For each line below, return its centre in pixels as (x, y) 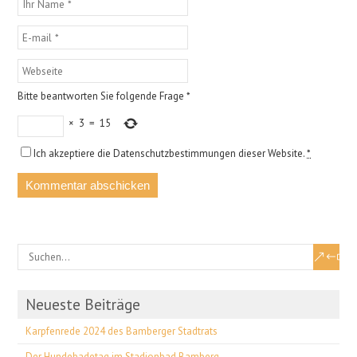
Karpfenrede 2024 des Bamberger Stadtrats (122, 331)
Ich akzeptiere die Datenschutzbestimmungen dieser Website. (171, 153)
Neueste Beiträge (83, 304)
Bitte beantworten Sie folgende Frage (101, 96)
